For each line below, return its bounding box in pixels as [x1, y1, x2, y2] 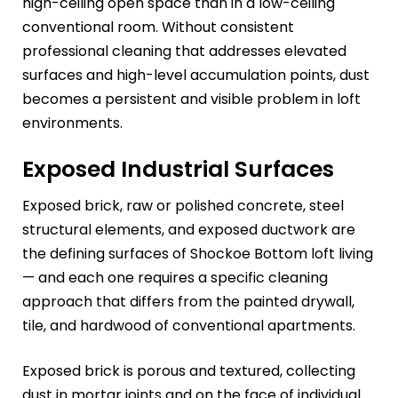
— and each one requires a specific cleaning [22, 267, 328, 289]
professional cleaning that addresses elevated [22, 40, 346, 61]
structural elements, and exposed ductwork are [22, 219, 355, 241]
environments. [22, 112, 123, 133]
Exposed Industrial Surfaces [22, 153, 334, 185]
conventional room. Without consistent [22, 16, 294, 37]
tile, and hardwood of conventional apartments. [22, 315, 355, 337]
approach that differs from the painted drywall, [22, 291, 354, 313]
